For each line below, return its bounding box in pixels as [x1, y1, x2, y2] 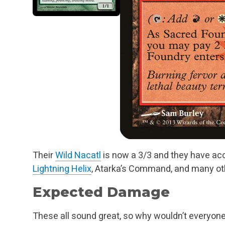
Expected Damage [33, 183, 170, 200]
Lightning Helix [33, 163, 91, 174]
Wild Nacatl [55, 149, 101, 160]
